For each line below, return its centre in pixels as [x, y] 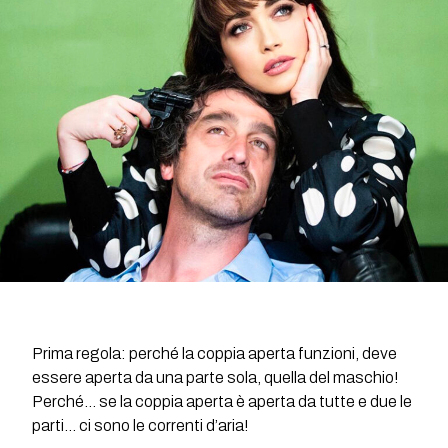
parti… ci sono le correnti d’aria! [141, 425]
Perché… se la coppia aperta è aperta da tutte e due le [222, 401]
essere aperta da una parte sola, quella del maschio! [216, 377]
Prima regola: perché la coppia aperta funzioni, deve [215, 353]
